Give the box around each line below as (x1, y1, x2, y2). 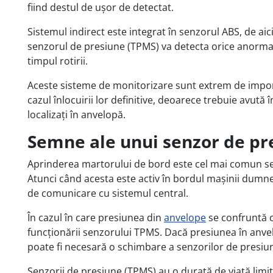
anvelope (164, 210, 206, 224)
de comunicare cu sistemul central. (27, 186, 188, 200)
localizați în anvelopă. (27, 107, 126, 121)
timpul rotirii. (27, 54, 88, 68)
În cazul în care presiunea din (27, 210, 164, 224)
